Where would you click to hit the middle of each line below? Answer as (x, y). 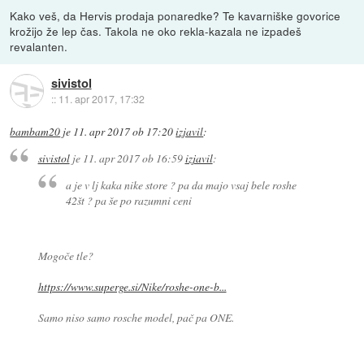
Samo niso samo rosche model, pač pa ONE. (136, 318)
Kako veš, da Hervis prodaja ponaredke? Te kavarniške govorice (175, 15)
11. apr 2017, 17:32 (101, 99)
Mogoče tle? (65, 256)
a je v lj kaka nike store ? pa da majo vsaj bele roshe (182, 184)
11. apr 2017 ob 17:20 (123, 131)
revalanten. (39, 46)
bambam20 (35, 131)
